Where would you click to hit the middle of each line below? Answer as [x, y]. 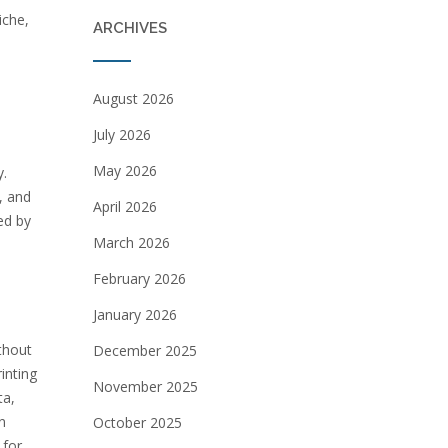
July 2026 [121, 134]
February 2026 [139, 278]
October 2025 [137, 422]
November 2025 [145, 386]
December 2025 [144, 350]
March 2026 [131, 242]
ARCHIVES [129, 28]
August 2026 [133, 98]
